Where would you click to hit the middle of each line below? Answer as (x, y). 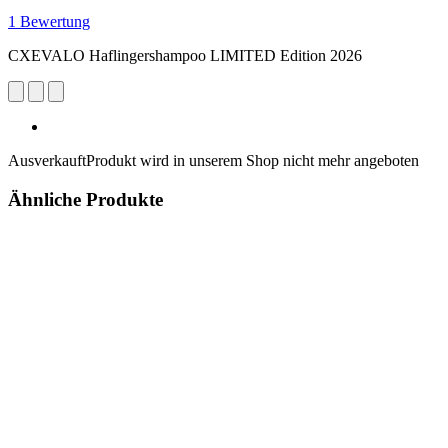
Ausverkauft (47, 160)
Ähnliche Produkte (85, 199)
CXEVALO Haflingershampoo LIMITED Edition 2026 (185, 55)
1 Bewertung (49, 21)
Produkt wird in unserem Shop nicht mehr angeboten (252, 160)
